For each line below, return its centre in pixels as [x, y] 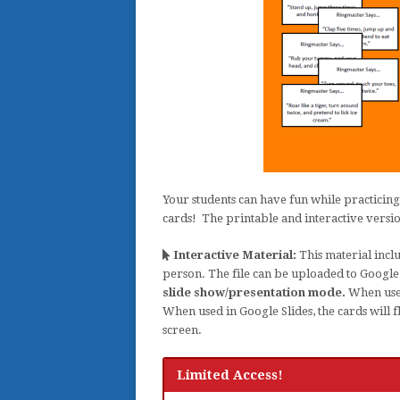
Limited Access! [230, 375]
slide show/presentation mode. [254, 292]
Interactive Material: [233, 255]
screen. [182, 330]
